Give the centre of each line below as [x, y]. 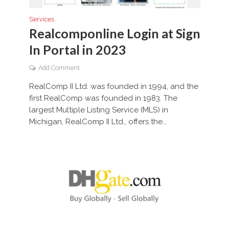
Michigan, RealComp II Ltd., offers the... [98, 122]
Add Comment [59, 68]
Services [41, 19]
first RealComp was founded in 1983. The [103, 98]
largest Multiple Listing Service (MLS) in [98, 110]
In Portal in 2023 [77, 50]
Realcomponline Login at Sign [114, 33]
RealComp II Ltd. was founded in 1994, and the [113, 87]
